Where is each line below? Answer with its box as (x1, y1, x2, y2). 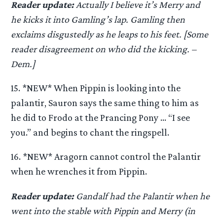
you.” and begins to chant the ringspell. (11, 127, 170, 138)
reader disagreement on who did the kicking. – (11, 43, 197, 54)
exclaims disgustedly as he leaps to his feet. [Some (11, 29, 209, 39)
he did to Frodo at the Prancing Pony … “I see (11, 112, 190, 123)
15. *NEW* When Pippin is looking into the (11, 82, 181, 94)
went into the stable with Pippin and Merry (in (11, 205, 196, 216)
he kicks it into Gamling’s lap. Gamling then (11, 14, 185, 25)
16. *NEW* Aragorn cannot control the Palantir (11, 151, 201, 162)
